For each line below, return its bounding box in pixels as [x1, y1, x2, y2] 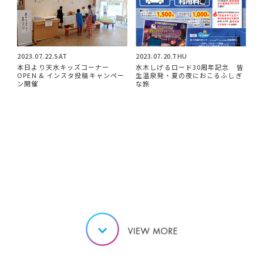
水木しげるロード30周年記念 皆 [136, 62, 244, 72]
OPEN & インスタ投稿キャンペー [17, 70, 125, 80]
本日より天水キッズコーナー [17, 62, 110, 72]
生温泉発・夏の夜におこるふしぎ [136, 70, 242, 80]
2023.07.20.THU [136, 51, 187, 61]
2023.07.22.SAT [17, 51, 68, 61]
